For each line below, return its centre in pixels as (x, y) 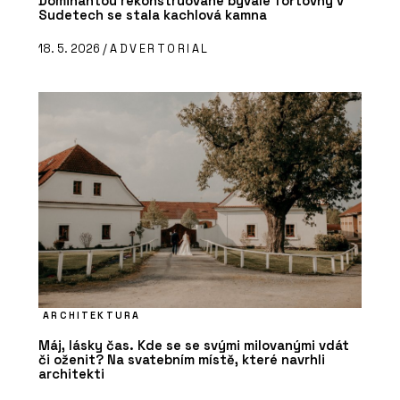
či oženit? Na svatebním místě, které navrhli (182, 359)
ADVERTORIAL (160, 49)
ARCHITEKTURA (92, 315)
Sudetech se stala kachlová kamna (153, 15)
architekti (71, 373)
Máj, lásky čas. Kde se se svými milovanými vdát (194, 345)
